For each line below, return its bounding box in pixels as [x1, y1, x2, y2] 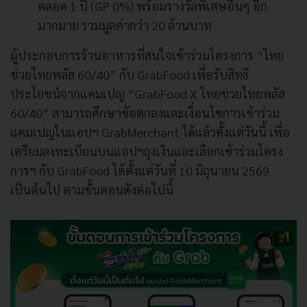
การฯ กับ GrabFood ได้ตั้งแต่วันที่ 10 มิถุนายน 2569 [10, 162, 269, 178]
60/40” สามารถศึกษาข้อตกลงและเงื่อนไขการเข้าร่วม [10, 104, 280, 121]
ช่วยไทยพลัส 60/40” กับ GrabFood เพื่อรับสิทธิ [10, 66, 249, 82]
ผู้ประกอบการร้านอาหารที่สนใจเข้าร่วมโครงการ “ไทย [10, 47, 284, 63]
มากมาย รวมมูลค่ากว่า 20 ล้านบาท [38, 16, 212, 33]
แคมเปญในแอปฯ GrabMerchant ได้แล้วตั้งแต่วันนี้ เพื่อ [10, 123, 290, 140]
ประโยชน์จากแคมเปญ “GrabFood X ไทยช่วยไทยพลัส [10, 85, 285, 101]
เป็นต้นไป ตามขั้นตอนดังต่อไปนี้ [10, 181, 173, 197]
